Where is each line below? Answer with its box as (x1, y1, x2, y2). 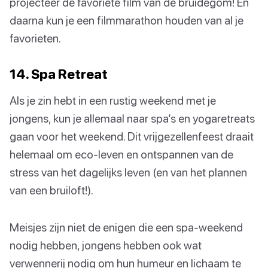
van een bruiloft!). (10, 183, 93, 197)
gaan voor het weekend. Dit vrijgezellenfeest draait (10, 129, 254, 144)
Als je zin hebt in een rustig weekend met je (10, 93, 216, 108)
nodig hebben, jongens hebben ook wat (10, 238, 202, 252)
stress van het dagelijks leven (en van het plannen (10, 165, 247, 179)
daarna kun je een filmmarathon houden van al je (10, 13, 243, 28)
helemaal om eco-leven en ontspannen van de (10, 147, 233, 162)
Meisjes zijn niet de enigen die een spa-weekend (10, 220, 243, 234)
